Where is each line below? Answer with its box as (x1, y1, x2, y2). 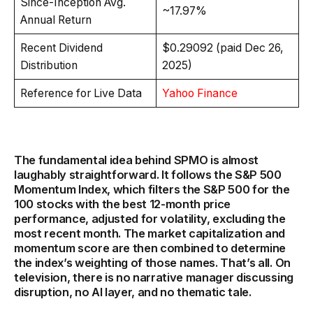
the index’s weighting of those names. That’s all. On (14, 255, 291, 270)
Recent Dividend (20, 41, 103, 54)
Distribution (20, 58, 78, 72)
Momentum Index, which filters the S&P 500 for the (14, 182, 290, 196)
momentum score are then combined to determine (14, 240, 286, 255)
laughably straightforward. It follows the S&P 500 (14, 167, 282, 182)
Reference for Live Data (20, 86, 142, 100)
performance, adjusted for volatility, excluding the (14, 211, 286, 226)
